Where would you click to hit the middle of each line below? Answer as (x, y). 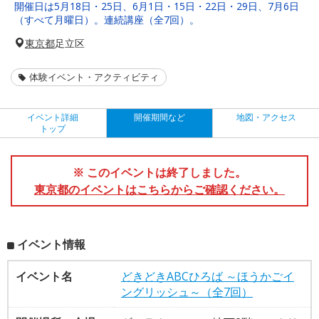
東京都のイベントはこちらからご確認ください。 (159, 189)
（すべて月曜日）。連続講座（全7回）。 (107, 19)
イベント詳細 (53, 117)
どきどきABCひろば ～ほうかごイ (208, 276)
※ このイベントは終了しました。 (159, 172)
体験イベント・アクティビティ (94, 77)
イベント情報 (51, 244)
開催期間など (159, 117)
